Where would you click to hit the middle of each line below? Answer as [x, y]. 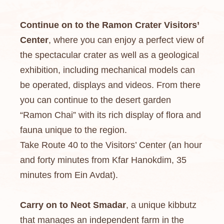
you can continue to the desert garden [95, 100]
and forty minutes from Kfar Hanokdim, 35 [103, 160]
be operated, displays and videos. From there [110, 85]
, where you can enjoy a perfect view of [126, 40]
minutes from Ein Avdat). [69, 175]
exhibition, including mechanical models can [107, 70]
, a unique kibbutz [161, 205]
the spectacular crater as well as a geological [109, 55]
